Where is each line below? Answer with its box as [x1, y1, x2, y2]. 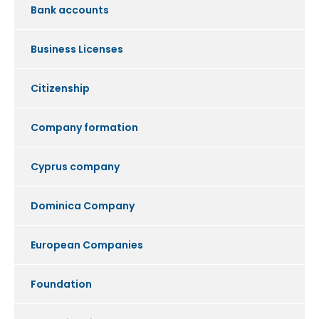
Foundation [31, 277, 92, 292]
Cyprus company [31, 159, 120, 174]
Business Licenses [31, 42, 123, 57]
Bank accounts [31, 3, 109, 18]
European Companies [31, 238, 143, 253]
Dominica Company [31, 199, 135, 214]
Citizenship [31, 81, 90, 96]
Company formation [31, 120, 138, 135]
